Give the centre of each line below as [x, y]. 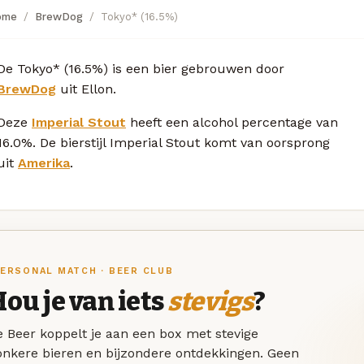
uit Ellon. [86, 89]
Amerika [44, 162]
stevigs [210, 302]
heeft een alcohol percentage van [232, 122]
